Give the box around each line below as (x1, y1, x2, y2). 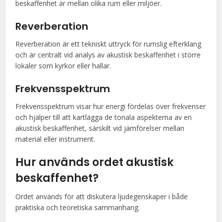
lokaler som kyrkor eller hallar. (15, 61, 111, 70)
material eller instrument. (15, 134, 96, 144)
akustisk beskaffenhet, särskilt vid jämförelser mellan (15, 123, 185, 133)
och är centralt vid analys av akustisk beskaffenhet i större (15, 50, 201, 59)
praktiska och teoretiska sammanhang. (15, 203, 140, 212)
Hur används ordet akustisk (15, 155, 174, 170)
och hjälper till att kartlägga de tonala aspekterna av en (15, 112, 192, 122)
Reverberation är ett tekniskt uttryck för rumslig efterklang (15, 39, 202, 49)
